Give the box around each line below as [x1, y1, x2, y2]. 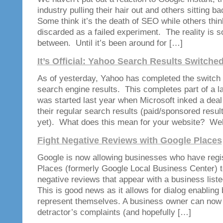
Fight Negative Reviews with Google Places [37, 135, 222, 145]
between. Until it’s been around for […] [37, 38, 183, 48]
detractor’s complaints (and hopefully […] [37, 207, 191, 217]
